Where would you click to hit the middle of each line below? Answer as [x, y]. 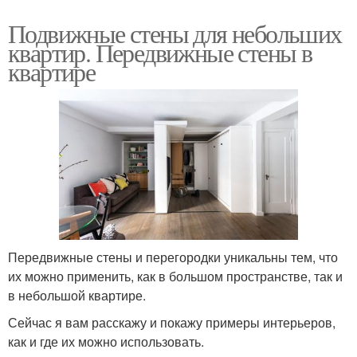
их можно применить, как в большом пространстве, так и [175, 277]
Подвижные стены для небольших [175, 33]
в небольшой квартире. [77, 296]
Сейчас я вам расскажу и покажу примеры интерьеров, [172, 323]
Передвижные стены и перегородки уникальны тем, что [173, 257]
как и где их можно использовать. [106, 342]
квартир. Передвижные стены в [160, 53]
